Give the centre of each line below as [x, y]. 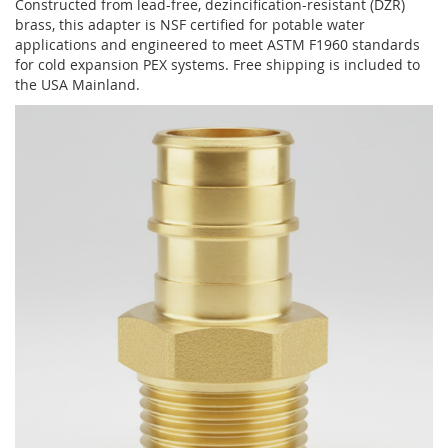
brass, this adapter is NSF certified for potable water [190, 25]
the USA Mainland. [77, 85]
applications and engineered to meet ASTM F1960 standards [217, 45]
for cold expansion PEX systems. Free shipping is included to [217, 65]
